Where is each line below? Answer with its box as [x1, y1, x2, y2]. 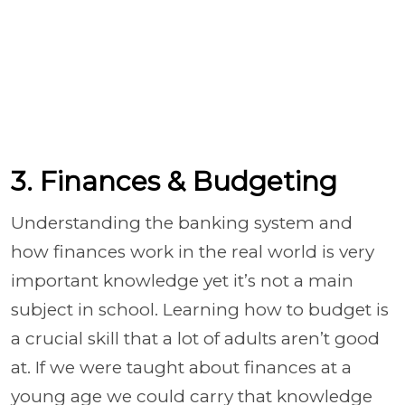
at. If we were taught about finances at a [11, 356, 352, 378]
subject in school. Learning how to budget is [11, 298, 389, 320]
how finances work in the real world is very [11, 240, 374, 262]
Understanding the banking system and [11, 212, 353, 233]
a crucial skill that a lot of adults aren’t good [11, 327, 380, 349]
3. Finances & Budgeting [11, 164, 337, 198]
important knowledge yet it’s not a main [11, 269, 353, 291]
